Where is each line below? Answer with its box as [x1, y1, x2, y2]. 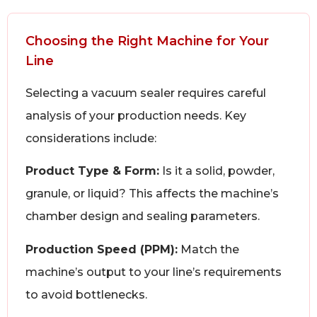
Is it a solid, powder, [159, 164, 275, 178]
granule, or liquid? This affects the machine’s [25, 187, 279, 201]
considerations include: [25, 131, 156, 145]
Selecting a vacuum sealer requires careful [25, 86, 266, 100]
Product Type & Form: [25, 164, 159, 178]
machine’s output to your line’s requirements [25, 265, 282, 279]
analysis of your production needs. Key [25, 108, 246, 122]
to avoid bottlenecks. [25, 287, 147, 301]
